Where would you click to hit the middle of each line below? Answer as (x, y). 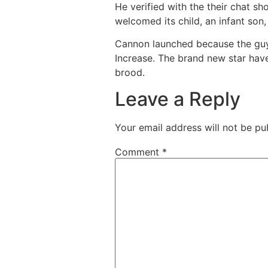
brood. (130, 73)
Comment (138, 152)
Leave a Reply (178, 99)
